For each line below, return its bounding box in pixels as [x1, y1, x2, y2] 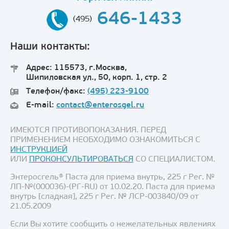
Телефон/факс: [26, 87, 87, 96]
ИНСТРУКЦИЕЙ [10, 145, 67, 154]
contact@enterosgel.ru [56, 101, 144, 109]
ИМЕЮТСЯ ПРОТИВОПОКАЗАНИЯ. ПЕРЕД [10, 126, 166, 134]
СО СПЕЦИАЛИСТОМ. [133, 155, 215, 164]
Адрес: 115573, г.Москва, [26, 63, 127, 72]
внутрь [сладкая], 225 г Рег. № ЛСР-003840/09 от [10, 192, 198, 201]
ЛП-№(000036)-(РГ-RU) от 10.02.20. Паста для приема [10, 182, 215, 191]
